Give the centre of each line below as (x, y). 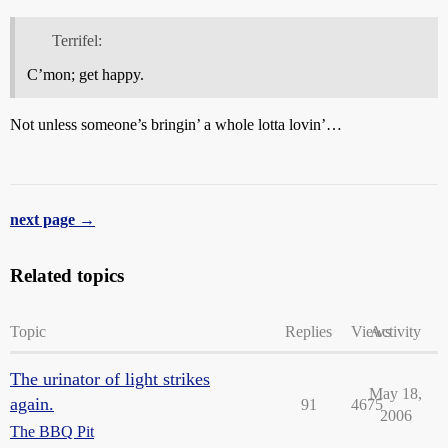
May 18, (395, 393)
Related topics (67, 275)
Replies (308, 331)
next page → (52, 219)
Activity (395, 331)
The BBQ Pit (52, 431)
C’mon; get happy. (85, 74)
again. (32, 403)
